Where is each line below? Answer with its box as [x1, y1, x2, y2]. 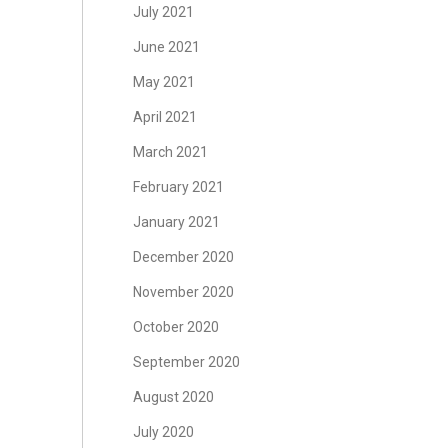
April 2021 [132, 109, 197, 125]
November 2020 [132, 284, 234, 300]
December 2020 [132, 249, 234, 265]
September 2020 [132, 354, 240, 370]
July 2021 [132, 4, 194, 20]
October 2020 [132, 319, 219, 335]
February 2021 [132, 179, 224, 195]
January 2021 [132, 214, 220, 230]
